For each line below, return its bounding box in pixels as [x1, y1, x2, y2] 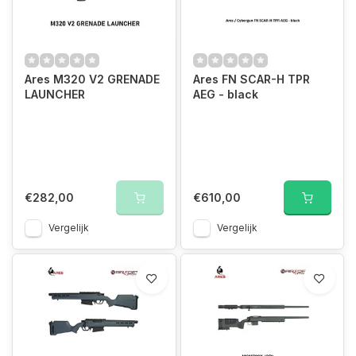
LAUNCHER [25, 87, 85, 101]
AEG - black [192, 87, 258, 101]
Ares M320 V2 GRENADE [25, 72, 160, 86]
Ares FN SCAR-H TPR [192, 72, 310, 86]
